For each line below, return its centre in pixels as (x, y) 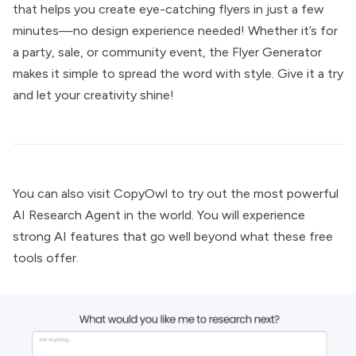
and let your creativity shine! (93, 95)
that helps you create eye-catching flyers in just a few (168, 9)
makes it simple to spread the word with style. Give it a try (178, 74)
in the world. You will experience (213, 215)
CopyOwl (141, 193)
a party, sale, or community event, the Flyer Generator (167, 52)
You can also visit (63, 193)
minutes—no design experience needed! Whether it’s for (175, 31)
